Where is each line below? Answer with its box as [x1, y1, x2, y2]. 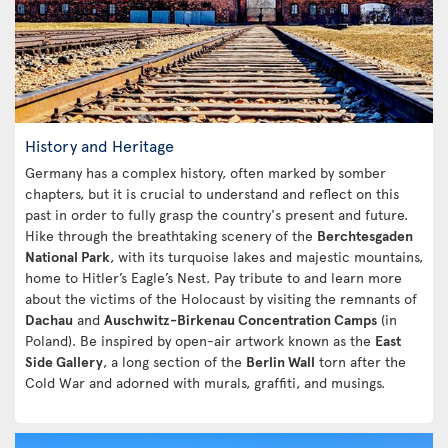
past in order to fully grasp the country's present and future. [25, 205, 408, 224]
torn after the [315, 352, 406, 371]
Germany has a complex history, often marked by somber [25, 163, 386, 182]
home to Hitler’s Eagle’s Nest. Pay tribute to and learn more [25, 268, 402, 287]
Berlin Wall [246, 352, 315, 371]
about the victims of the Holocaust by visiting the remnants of [25, 289, 417, 308]
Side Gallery [25, 352, 103, 371]
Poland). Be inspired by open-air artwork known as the [25, 331, 375, 350]
